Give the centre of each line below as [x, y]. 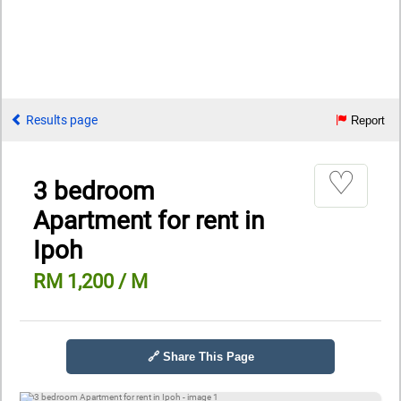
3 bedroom [94, 191]
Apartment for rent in [149, 220]
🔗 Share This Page [200, 356]
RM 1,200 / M [90, 281]
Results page [60, 120]
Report [366, 120]
